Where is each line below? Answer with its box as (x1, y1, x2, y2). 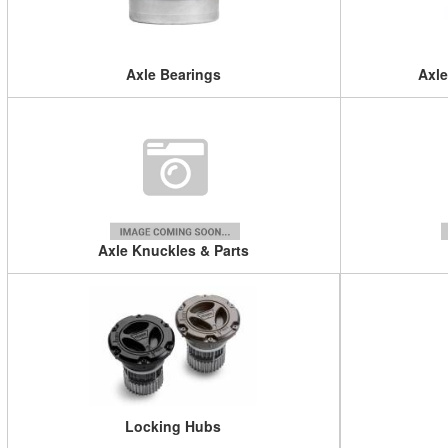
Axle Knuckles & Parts (98, 239, 250, 260)
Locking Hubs (125, 415, 222, 436)
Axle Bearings (126, 63, 222, 84)
